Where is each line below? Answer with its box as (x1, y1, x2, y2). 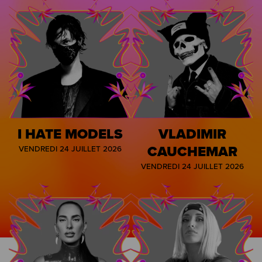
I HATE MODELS (17, 123, 123, 144)
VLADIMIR (158, 123, 226, 144)
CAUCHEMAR (147, 140, 237, 161)
